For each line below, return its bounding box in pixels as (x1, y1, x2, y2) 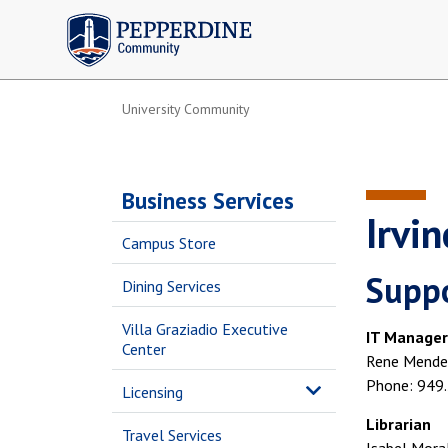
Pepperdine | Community (55, 7, 235, 30)
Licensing (122, 382, 183, 402)
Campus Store (122, 233, 216, 253)
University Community (122, 100, 250, 118)
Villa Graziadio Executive (122, 319, 288, 339)
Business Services (122, 186, 294, 215)
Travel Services (122, 425, 222, 445)
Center (122, 339, 166, 359)
